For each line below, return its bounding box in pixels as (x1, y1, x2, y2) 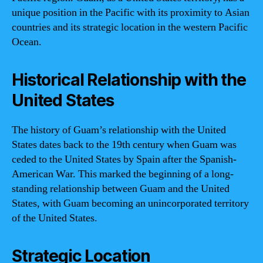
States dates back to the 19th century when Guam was (12, 137, 237, 151)
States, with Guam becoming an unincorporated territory (12, 196, 249, 210)
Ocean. (12, 35, 42, 49)
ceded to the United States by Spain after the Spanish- (12, 152, 237, 166)
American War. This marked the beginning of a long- (12, 167, 234, 181)
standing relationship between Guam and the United (12, 181, 230, 195)
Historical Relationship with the (12, 69, 246, 90)
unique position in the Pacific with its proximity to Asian (12, 5, 249, 19)
